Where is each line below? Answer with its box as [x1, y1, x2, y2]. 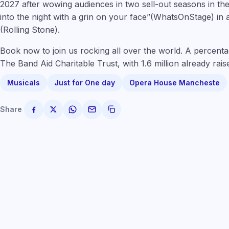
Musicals [7, 78, 40, 87]
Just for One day [54, 78, 115, 87]
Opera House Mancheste [129, 78, 220, 87]
